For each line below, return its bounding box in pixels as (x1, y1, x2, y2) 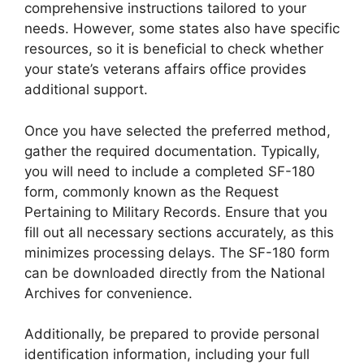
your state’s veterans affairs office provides (24, 61, 306, 78)
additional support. (24, 81, 148, 98)
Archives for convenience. (24, 284, 193, 301)
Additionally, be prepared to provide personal (24, 326, 319, 343)
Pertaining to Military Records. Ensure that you (24, 203, 327, 220)
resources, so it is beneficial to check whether (24, 41, 323, 58)
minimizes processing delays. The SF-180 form (24, 244, 330, 261)
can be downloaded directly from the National (24, 264, 325, 281)
